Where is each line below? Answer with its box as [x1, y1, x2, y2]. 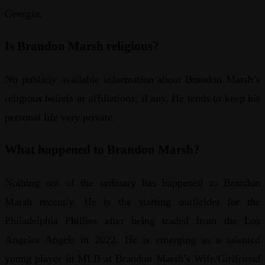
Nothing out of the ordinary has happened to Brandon [5, 176, 260, 189]
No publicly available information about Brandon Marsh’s [5, 73, 260, 85]
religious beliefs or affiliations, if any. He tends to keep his [5, 92, 260, 104]
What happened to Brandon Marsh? [5, 142, 203, 157]
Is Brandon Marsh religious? [5, 38, 162, 53]
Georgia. [5, 7, 42, 20]
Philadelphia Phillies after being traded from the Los [5, 214, 260, 227]
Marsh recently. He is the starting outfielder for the [5, 195, 260, 208]
